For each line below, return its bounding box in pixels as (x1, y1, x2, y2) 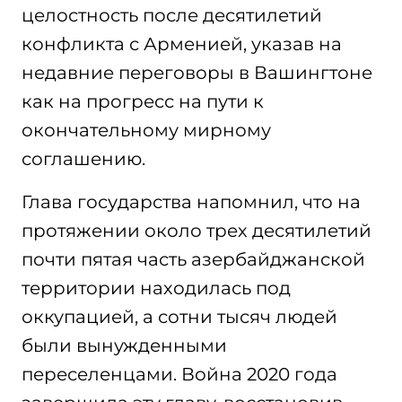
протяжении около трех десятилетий (22, 220, 371, 241)
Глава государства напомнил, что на (22, 191, 361, 213)
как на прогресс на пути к (22, 91, 264, 112)
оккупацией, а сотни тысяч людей (22, 306, 337, 328)
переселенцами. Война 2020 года (22, 363, 337, 385)
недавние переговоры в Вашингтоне (22, 62, 372, 83)
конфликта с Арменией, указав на (22, 33, 342, 55)
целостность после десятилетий (22, 4, 322, 26)
